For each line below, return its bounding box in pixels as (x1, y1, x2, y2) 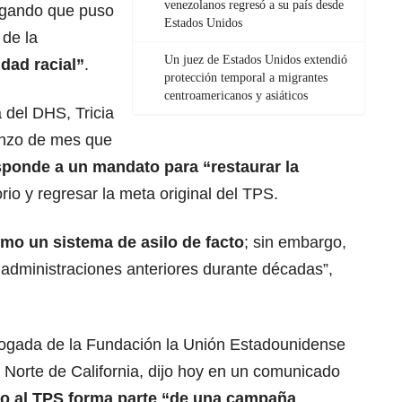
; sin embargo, (244, 233, 346, 252)
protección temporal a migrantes (164, 71, 328, 85)
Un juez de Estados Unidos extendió (164, 53, 347, 67)
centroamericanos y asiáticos (164, 89, 308, 103)
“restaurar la (198, 158, 299, 177)
